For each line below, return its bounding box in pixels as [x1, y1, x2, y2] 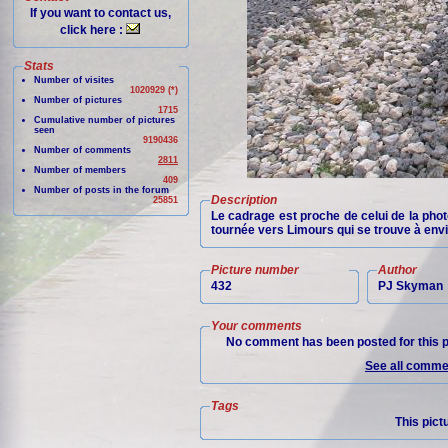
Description [211, 193, 277, 207]
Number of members [34, 165, 126, 175]
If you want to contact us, [30, 6, 172, 20]
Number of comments [34, 145, 131, 155]
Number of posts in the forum [34, 185, 169, 195]
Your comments [211, 319, 302, 333]
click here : [60, 23, 126, 37]
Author [378, 263, 417, 277]
